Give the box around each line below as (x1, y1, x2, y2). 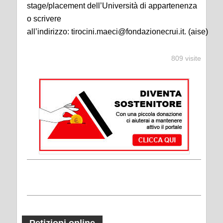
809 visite (171, 54, 201, 62)
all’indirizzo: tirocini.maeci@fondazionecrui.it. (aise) (27, 27, 210, 36)
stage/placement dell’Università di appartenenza (27, 1, 197, 10)
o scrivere (27, 14, 61, 23)
